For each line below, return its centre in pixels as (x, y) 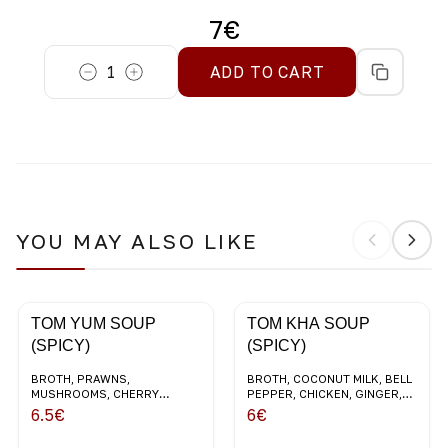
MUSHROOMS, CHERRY (95, 393)
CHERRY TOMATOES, (304, 408)
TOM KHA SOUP (308, 323)
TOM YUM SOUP (93, 323)
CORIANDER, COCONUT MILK (110, 423)
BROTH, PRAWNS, (80, 378)
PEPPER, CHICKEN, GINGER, (324, 393)
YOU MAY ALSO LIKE (137, 241)
